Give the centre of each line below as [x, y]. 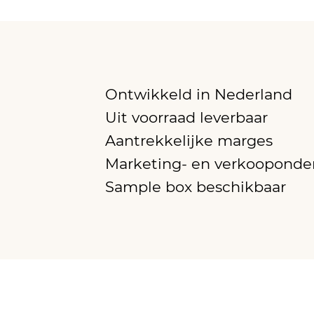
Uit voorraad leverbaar [186, 117]
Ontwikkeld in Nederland [199, 94]
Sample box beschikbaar [196, 186]
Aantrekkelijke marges [189, 140]
